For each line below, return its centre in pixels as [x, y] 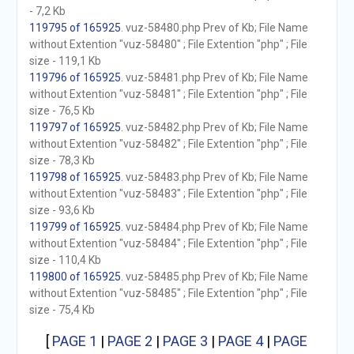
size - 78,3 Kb [62, 160]
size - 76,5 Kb [62, 111]
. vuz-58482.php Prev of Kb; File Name [214, 127]
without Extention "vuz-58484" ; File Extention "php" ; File [168, 243]
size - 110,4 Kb [65, 260]
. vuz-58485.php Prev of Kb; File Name [214, 277]
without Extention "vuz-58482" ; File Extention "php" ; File [168, 144]
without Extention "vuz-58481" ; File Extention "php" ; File [168, 94]
